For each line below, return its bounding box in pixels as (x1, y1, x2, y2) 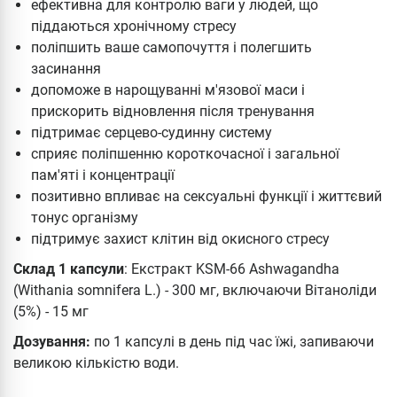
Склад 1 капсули (13, 260, 124, 277)
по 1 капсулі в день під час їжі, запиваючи (90, 332, 374, 350)
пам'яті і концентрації (31, 166, 175, 183)
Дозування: (13, 332, 90, 350)
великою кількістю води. (13, 354, 183, 371)
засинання (31, 59, 101, 77)
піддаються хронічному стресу (31, 17, 237, 35)
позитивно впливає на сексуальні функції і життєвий (31, 187, 382, 205)
